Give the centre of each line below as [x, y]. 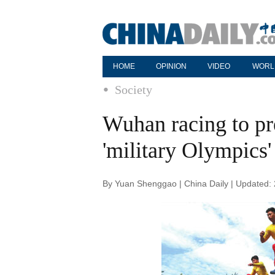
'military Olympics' [187, 150]
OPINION [171, 66]
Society [134, 90]
